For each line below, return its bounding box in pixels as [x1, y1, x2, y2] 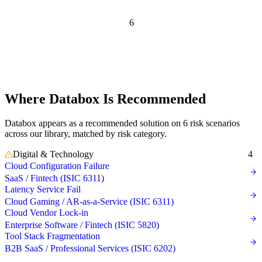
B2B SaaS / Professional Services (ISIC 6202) [5, 243, 175, 254]
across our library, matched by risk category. [5, 129, 167, 139]
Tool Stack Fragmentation [5, 231, 100, 242]
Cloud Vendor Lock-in [5, 208, 88, 218]
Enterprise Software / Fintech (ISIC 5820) [5, 220, 159, 230]
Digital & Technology [13, 149, 94, 160]
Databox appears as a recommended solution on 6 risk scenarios [5, 118, 240, 129]
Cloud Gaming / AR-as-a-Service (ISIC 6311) [5, 196, 174, 207]
